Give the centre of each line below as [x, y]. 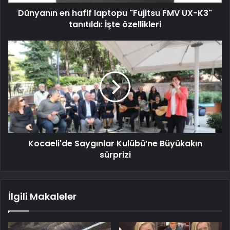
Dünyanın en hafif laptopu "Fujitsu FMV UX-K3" [115, 13]
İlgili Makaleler [42, 197]
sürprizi [115, 155]
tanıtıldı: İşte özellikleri [115, 25]
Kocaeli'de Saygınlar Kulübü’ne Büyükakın [115, 144]
